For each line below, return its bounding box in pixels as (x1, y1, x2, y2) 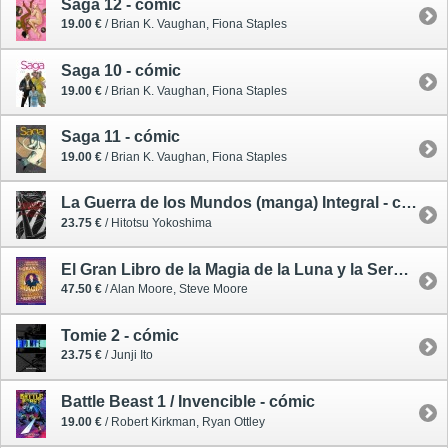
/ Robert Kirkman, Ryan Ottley (102, 414, 265, 429)
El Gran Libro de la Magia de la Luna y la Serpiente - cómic (393, 260, 409, 278)
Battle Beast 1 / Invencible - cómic (61, 393, 315, 410)
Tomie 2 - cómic (61, 326, 179, 344)
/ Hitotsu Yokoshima (102, 216, 212, 231)
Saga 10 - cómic (61, 62, 181, 80)
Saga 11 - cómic (61, 128, 180, 146)
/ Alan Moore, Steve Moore (102, 282, 248, 297)
